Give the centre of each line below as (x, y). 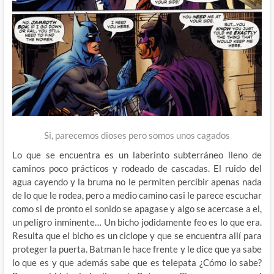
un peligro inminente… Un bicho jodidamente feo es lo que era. (137, 222)
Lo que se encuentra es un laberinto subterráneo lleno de (137, 154)
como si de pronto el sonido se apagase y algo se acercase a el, (137, 208)
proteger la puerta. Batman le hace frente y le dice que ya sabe (137, 249)
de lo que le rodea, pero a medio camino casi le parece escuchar (137, 195)
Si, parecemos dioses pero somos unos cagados (137, 135)
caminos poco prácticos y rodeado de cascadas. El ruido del (137, 168)
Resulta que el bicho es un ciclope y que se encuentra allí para (137, 235)
